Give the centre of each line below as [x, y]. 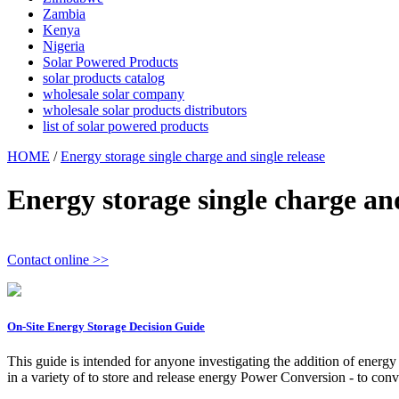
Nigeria [64, 46]
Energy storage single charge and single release [193, 156]
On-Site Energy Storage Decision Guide [106, 327]
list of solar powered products [126, 126]
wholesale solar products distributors [145, 110]
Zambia [64, 14]
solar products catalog [104, 78]
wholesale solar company [114, 94]
